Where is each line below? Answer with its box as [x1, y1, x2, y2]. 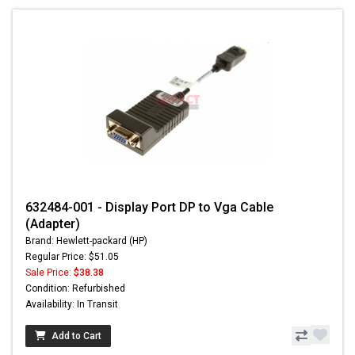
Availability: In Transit [25, 299, 118, 311]
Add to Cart [52, 330, 101, 342]
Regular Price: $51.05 [25, 251, 119, 263]
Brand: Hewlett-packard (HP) [25, 235, 147, 247]
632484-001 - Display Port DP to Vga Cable [25, 200, 273, 216]
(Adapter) [25, 216, 80, 232]
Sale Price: [25, 267, 74, 279]
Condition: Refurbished [25, 283, 125, 295]
